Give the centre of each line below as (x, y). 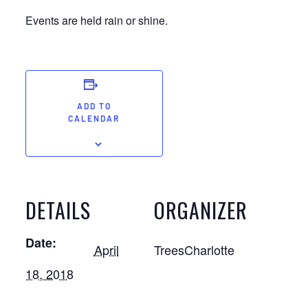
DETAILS (58, 210)
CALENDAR (94, 120)
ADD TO (94, 107)
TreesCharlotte (194, 250)
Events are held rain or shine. (96, 20)
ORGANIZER (201, 210)
